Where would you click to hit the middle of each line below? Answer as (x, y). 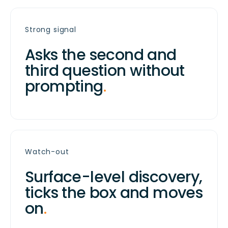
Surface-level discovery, (114, 177)
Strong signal (51, 30)
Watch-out (47, 152)
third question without (105, 71)
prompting (64, 87)
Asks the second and (101, 55)
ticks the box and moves (114, 193)
